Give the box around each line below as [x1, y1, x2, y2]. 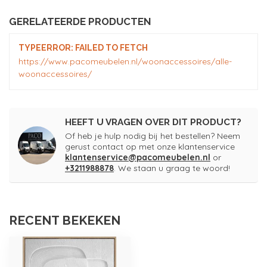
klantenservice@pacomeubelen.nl [65, 152, 210, 163]
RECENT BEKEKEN [9, 213, 120, 228]
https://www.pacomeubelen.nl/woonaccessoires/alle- [18, 56, 232, 67]
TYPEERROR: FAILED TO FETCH [18, 43, 148, 53]
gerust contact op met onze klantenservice [65, 141, 235, 153]
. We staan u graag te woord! [114, 163, 230, 174]
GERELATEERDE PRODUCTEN [9, 15, 151, 28]
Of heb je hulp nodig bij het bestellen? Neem [65, 131, 240, 142]
